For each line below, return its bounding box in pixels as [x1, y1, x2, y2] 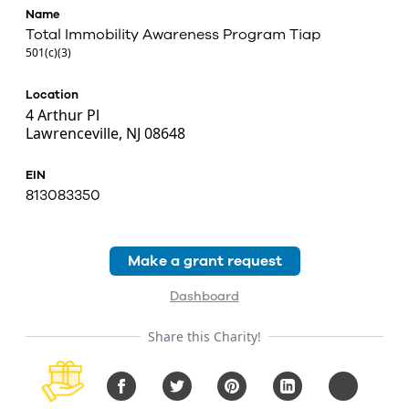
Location [26, 86, 79, 103]
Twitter [175, 378, 224, 399]
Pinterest [231, 378, 294, 399]
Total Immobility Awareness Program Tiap [26, 24, 320, 45]
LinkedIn [287, 378, 347, 399]
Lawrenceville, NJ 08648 [26, 122, 185, 143]
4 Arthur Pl [26, 104, 100, 125]
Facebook [120, 378, 190, 399]
